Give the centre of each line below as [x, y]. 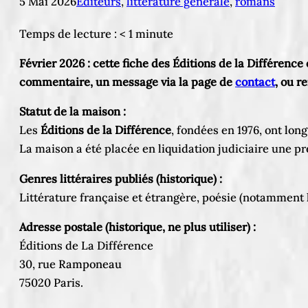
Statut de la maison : [73, 112]
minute [154, 33]
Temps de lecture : [69, 33]
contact [255, 82]
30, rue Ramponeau [70, 264]
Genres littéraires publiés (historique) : [121, 178]
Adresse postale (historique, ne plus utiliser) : [137, 227]
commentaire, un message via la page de [127, 82]
